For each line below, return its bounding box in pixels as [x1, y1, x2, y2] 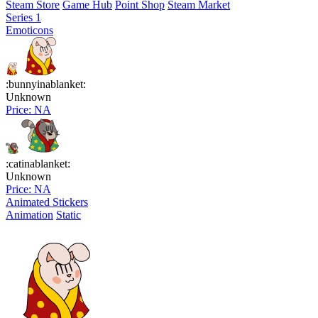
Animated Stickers [6, 196, 88, 209]
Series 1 [6, 11, 41, 24]
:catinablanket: [6, 158, 70, 170]
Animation [6, 209, 53, 221]
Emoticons [6, 24, 53, 37]
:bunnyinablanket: [6, 78, 86, 91]
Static [56, 209, 81, 221]
